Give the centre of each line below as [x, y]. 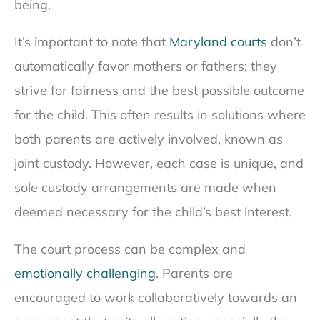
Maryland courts [218, 42]
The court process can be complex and [130, 249]
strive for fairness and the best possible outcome [159, 91]
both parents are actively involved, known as [149, 139]
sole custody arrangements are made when [145, 188]
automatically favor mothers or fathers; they [146, 66]
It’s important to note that [92, 42]
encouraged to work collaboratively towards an [156, 298]
